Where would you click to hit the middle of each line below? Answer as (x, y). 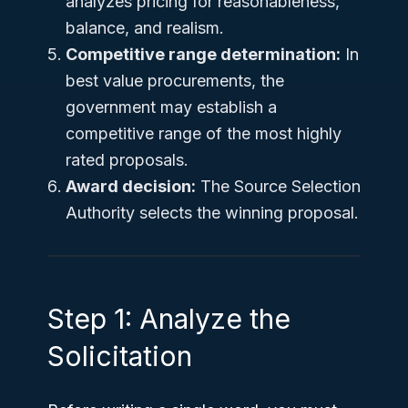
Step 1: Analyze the (169, 318)
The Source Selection (278, 186)
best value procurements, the (175, 80)
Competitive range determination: (203, 54)
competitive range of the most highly (204, 133)
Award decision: (131, 186)
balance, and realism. (145, 27)
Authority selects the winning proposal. (212, 212)
